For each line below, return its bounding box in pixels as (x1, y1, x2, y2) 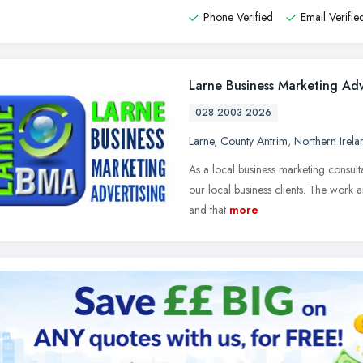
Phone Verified (203, 9, 273, 25)
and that (189, 202, 226, 218)
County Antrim (220, 133, 288, 149)
